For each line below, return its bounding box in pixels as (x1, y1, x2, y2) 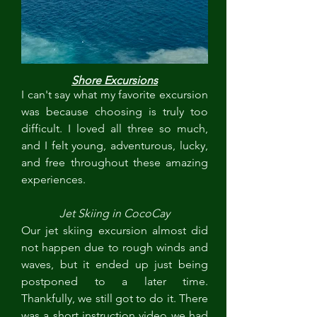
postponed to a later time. (21, 275, 208, 288)
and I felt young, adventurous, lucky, (21, 139, 208, 152)
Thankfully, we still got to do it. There (21, 292, 208, 305)
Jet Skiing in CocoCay (59, 207, 170, 220)
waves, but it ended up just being (21, 258, 208, 271)
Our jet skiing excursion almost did (21, 224, 208, 237)
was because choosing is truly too (21, 105, 208, 118)
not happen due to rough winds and (21, 241, 208, 254)
